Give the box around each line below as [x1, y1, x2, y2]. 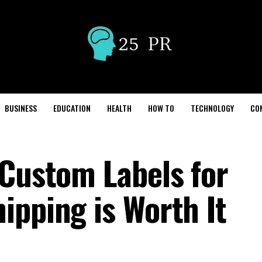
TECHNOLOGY [191, 102, 234, 114]
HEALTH [107, 102, 132, 114]
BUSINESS [5, 102, 37, 114]
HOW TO [148, 102, 174, 114]
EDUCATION [53, 102, 91, 114]
